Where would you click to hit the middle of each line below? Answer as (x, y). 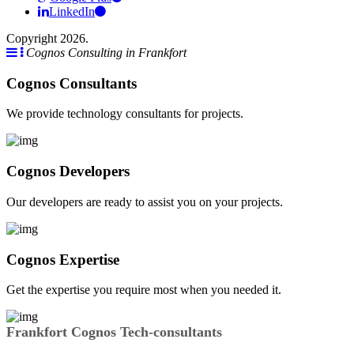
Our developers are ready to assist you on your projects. (145, 201)
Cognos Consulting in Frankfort (106, 53)
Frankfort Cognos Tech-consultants (114, 332)
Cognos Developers (68, 171)
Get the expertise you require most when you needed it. (144, 290)
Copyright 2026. (47, 38)
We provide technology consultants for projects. (125, 114)
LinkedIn (72, 11)
